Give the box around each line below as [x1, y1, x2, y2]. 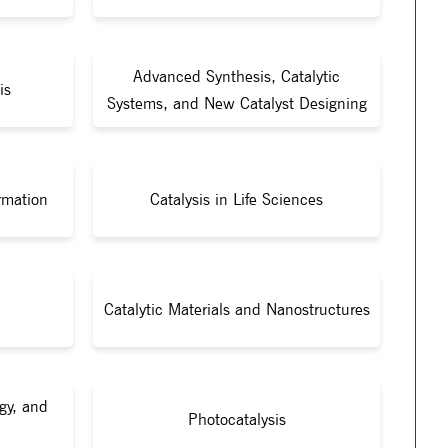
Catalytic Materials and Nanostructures [103, 300, 370, 319]
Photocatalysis [187, 410, 286, 429]
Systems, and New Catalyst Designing [106, 93, 367, 113]
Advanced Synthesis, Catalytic [133, 66, 340, 86]
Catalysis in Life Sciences [150, 190, 323, 209]
